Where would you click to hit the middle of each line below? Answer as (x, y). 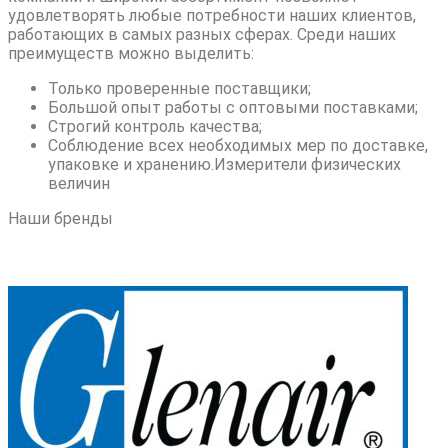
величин (79, 183)
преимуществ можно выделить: (131, 53)
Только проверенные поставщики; (179, 88)
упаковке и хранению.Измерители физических (224, 164)
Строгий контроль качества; (155, 126)
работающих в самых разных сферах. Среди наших (202, 34)
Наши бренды (60, 218)
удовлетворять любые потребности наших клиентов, (212, 15)
